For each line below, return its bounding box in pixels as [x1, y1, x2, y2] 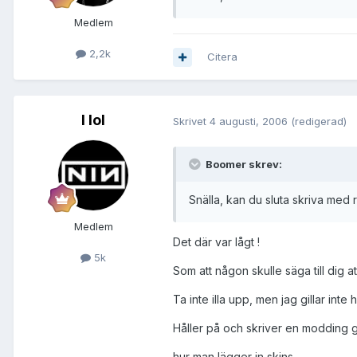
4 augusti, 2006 [210, 114, 288, 127]
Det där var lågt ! [173, 234, 260, 249]
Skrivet [173, 114, 210, 127]
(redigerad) [291, 114, 347, 127]
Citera [207, 50, 237, 64]
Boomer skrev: [203, 158, 282, 171]
